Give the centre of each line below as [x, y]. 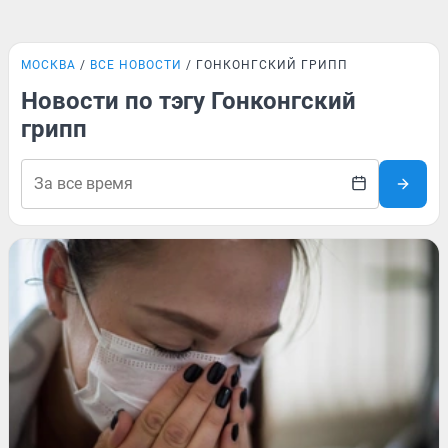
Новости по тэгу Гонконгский [188, 101]
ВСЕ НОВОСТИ [136, 65]
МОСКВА [48, 65]
